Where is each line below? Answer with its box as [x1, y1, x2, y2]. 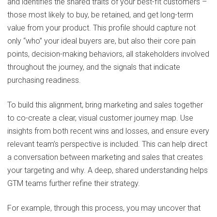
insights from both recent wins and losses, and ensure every [7, 126, 209, 136]
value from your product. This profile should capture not [7, 23, 196, 33]
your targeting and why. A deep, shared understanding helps [7, 166, 208, 175]
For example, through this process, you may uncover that [7, 203, 201, 213]
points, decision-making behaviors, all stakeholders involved [7, 49, 209, 59]
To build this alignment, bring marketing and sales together [7, 100, 203, 110]
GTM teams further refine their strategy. [7, 179, 140, 188]
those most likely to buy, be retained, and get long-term [7, 10, 193, 20]
